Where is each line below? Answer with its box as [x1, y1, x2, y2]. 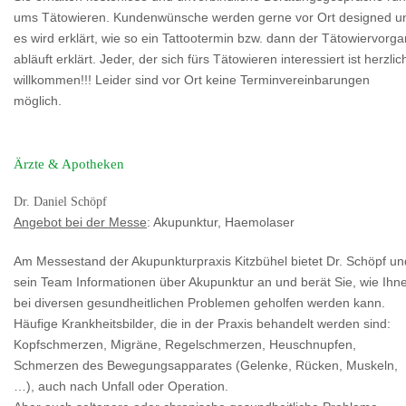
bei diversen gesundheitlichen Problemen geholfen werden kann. [14, 296, 385, 311]
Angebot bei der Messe [14, 216, 147, 230]
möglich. [14, 94, 62, 109]
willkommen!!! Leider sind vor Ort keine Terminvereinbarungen [14, 73, 370, 88]
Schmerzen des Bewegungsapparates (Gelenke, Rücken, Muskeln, [14, 359, 398, 373]
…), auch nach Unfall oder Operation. [14, 380, 228, 394]
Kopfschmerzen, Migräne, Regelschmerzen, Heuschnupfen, [14, 338, 356, 353]
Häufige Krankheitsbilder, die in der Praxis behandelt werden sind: [14, 317, 391, 332]
